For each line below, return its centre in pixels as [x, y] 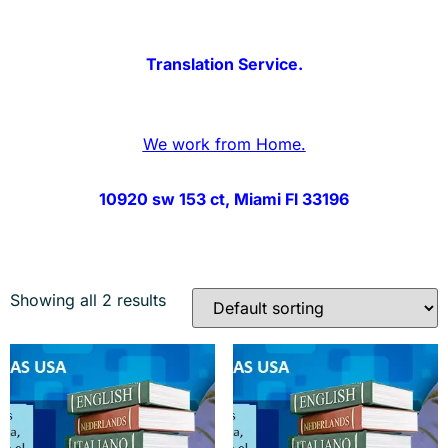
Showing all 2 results [88, 300]
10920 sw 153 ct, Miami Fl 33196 [224, 199]
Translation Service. [224, 64]
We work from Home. [224, 144]
